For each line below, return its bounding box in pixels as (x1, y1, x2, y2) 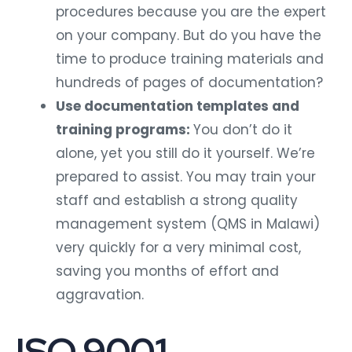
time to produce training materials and (56, 49, 324, 69)
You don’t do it (193, 120, 292, 140)
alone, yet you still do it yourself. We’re (56, 144, 315, 163)
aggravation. (56, 285, 144, 305)
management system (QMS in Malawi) (56, 214, 320, 234)
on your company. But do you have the (56, 26, 321, 46)
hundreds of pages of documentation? (56, 73, 323, 93)
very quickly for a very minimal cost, (56, 238, 301, 258)
